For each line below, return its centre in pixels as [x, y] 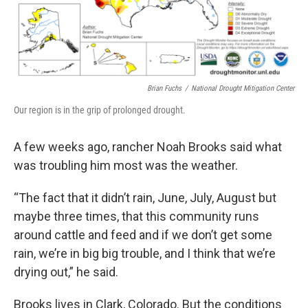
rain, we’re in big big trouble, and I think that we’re [145, 253]
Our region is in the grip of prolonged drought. [100, 110]
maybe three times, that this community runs [136, 216]
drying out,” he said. [66, 272]
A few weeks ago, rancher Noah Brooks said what [148, 146]
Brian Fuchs [164, 88]
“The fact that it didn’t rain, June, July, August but [145, 197]
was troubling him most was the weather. [126, 165]
